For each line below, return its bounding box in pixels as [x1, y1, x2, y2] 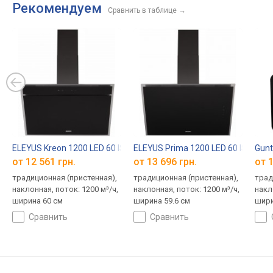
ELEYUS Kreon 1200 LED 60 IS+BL [12, 143, 140, 153]
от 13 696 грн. [133, 156, 197, 168]
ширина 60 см [12, 196, 63, 206]
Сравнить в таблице [108, 6, 177, 15]
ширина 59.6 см [133, 196, 190, 206]
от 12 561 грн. [12, 156, 76, 168]
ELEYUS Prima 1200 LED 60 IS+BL [133, 143, 261, 153]
